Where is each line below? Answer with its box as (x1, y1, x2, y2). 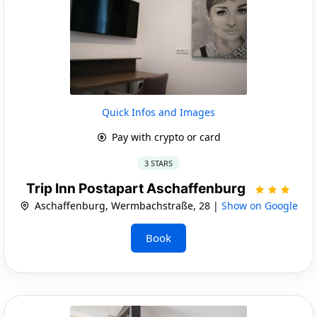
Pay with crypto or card (108, 129, 221, 144)
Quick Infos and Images (102, 105, 215, 119)
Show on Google (221, 198, 298, 212)
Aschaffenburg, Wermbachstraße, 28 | (31, 198, 221, 212)
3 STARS (144, 157, 173, 168)
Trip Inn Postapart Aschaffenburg (26, 180, 248, 197)
